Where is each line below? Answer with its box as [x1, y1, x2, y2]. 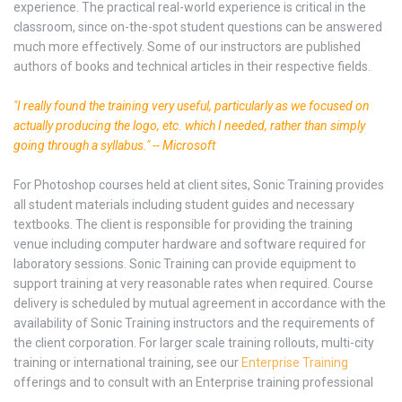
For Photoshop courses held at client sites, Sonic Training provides [13, 177, 384, 192]
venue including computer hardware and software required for [13, 236, 366, 251]
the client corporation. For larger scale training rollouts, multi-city [13, 335, 374, 350]
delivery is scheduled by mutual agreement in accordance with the [13, 295, 386, 310]
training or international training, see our [13, 354, 241, 370]
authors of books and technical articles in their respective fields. [13, 58, 371, 74]
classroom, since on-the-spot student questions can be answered [13, 19, 382, 34]
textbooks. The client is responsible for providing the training [13, 216, 353, 232]
